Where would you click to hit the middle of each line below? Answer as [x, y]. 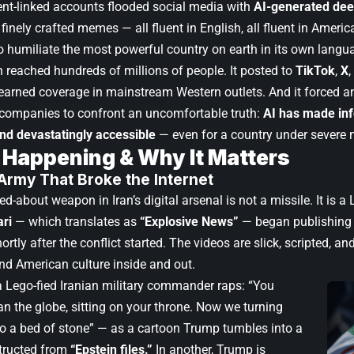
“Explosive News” [189, 221]
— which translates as [76, 221]
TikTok [315, 70]
